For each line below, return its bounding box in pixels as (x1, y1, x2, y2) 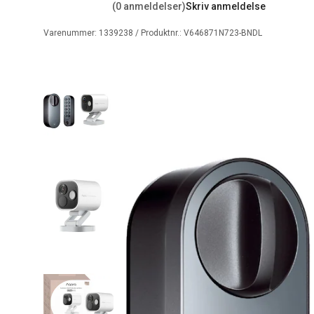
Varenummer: (43, 27, 99, 38)
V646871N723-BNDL (184, 27, 262, 38)
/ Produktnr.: (135, 27, 182, 38)
